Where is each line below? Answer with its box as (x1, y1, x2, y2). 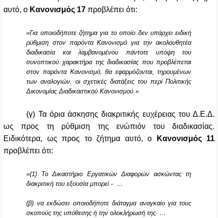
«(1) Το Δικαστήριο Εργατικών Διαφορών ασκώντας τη (26, 170, 192, 178)
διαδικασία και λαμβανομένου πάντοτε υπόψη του (26, 49, 192, 56)
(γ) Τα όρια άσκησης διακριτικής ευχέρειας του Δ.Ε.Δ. (26, 110, 215, 119)
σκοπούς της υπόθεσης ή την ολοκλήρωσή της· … (26, 209, 166, 217)
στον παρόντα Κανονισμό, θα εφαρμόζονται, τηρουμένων (26, 68, 192, 76)
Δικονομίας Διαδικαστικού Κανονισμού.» (26, 88, 139, 95)
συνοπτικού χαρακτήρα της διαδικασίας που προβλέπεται (26, 58, 192, 66)
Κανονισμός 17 (30, 5, 86, 14)
